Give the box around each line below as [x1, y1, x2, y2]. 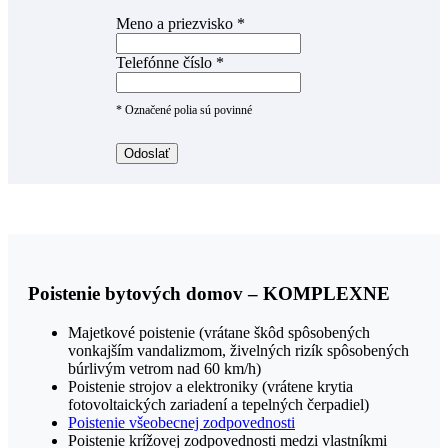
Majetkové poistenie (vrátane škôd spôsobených [68, 323, 370, 341]
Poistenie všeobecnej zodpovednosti [68, 413, 295, 431]
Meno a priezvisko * [116, 15, 245, 33]
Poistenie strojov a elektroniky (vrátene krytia [68, 377, 353, 395]
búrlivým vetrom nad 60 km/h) [68, 359, 261, 377]
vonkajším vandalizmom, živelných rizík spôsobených [68, 341, 409, 359]
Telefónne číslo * [116, 54, 224, 72]
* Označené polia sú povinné [116, 103, 252, 118]
